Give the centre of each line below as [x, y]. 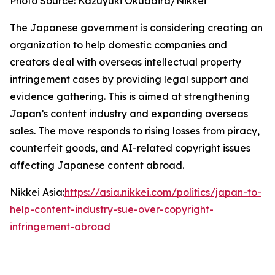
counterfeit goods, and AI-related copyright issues [130, 148]
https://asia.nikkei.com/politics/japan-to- [163, 192]
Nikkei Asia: [37, 192]
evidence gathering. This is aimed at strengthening [130, 96]
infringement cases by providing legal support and [129, 79]
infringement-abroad [60, 227]
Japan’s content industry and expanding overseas [129, 114]
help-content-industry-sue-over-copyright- [112, 209]
